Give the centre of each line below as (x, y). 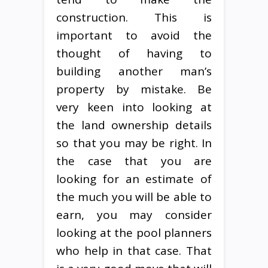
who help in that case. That (134, 250)
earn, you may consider (134, 214)
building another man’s (134, 71)
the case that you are (134, 161)
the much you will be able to (134, 197)
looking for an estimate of (134, 179)
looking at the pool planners (134, 232)
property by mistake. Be (134, 89)
